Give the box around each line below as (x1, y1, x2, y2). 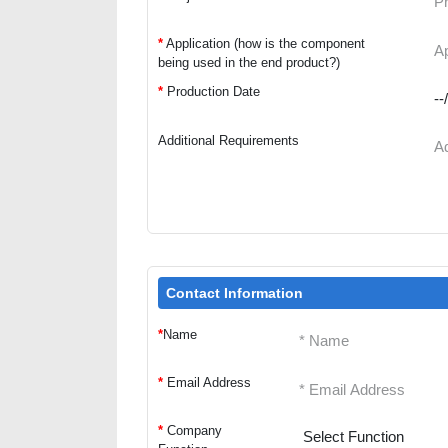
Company (167, 423, 222, 439)
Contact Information (166, 284, 303, 301)
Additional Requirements (158, 132, 299, 148)
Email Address (163, 375, 251, 390)
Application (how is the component (166, 36, 365, 51)
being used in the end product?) (158, 55, 340, 70)
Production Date (167, 84, 260, 100)
